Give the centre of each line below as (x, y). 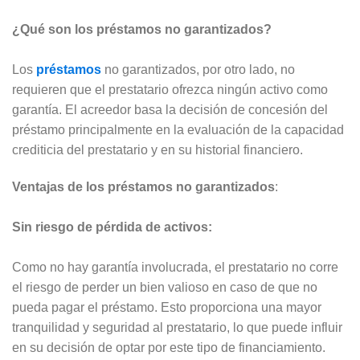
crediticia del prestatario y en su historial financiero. (157, 150)
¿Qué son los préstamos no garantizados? (142, 30)
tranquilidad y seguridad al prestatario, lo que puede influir (177, 328)
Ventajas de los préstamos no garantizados (143, 187)
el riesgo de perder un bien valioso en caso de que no (165, 288)
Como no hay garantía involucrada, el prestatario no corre (175, 268)
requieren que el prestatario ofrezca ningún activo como (170, 90)
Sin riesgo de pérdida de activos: (112, 227)
